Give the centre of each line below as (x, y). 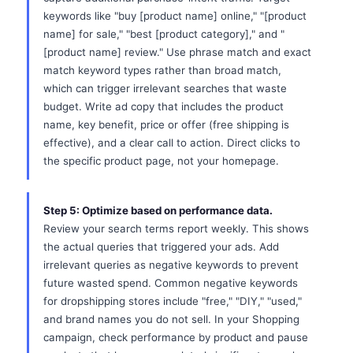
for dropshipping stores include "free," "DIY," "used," (173, 301)
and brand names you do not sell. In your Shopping (171, 319)
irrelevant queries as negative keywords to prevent (171, 265)
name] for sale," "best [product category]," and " (164, 34)
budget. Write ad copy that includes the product (163, 106)
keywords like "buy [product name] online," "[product (175, 16)
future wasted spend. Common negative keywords (171, 283)
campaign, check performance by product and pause (176, 337)
